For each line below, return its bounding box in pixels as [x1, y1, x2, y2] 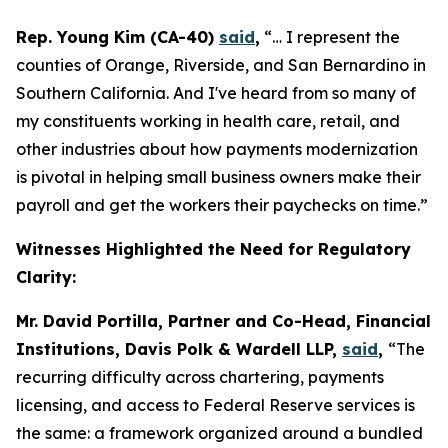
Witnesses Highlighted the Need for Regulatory [16, 239, 411, 259]
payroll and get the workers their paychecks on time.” [16, 195, 428, 215]
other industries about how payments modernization [16, 139, 418, 159]
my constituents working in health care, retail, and [16, 111, 400, 131]
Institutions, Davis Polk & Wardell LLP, [16, 339, 342, 359]
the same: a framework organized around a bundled [16, 423, 423, 443]
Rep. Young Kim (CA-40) [16, 27, 219, 47]
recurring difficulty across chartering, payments [16, 367, 384, 387]
